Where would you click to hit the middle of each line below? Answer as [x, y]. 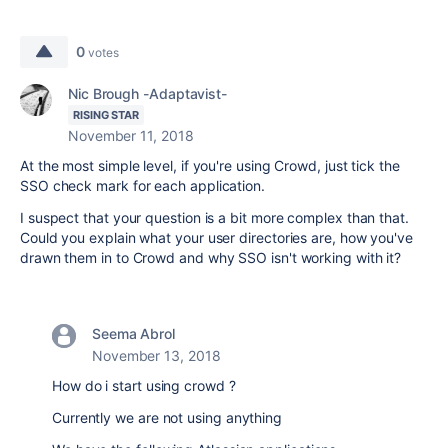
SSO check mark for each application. [142, 185]
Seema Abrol [134, 333]
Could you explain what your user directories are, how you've [216, 237]
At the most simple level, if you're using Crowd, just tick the [210, 165]
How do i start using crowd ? [144, 385]
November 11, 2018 [131, 135]
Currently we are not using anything [167, 417]
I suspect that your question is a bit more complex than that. [216, 217]
